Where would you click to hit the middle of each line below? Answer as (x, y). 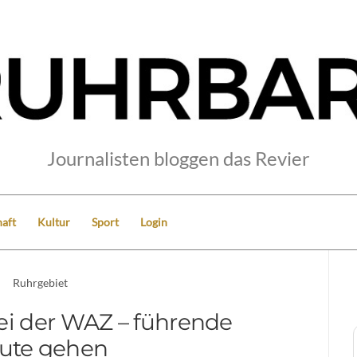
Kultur (54, 222)
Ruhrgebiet (41, 282)
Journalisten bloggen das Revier (178, 158)
